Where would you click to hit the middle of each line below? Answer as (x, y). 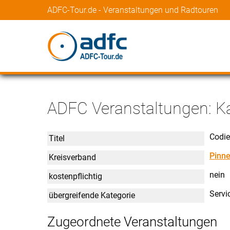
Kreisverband (72, 157)
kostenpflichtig (75, 176)
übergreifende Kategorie (92, 195)
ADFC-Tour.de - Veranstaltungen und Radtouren (133, 10)
